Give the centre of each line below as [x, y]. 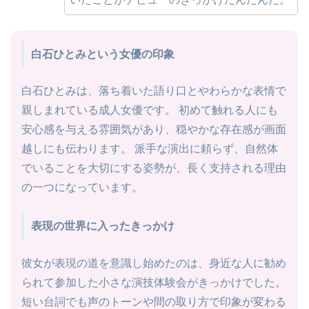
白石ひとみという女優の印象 [102, 54]
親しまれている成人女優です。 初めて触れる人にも [150, 110]
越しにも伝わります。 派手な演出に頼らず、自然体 [150, 149]
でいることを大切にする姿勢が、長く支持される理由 [154, 168]
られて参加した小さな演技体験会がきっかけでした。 [154, 283]
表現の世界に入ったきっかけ [102, 226]
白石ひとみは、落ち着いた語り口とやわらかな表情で [154, 91]
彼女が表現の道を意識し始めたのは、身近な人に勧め [154, 263]
